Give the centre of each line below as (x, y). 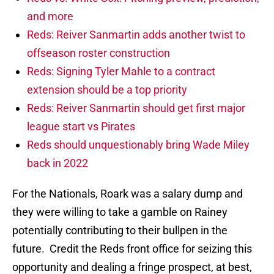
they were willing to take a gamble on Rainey (120, 212)
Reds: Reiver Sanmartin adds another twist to (136, 35)
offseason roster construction (98, 53)
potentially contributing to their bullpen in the (120, 231)
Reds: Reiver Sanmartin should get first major (136, 108)
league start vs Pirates (81, 127)
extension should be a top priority (107, 90)
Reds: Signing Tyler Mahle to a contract (121, 72)
